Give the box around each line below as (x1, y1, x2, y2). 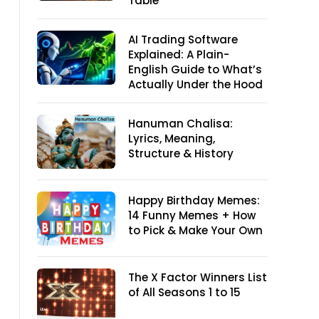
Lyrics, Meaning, (128, 131, 215, 146)
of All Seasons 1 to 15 (128, 285, 241, 300)
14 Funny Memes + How (128, 208, 256, 223)
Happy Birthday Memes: (128, 193, 260, 208)
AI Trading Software (128, 32, 238, 47)
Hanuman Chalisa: (128, 116, 233, 131)
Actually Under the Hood (128, 77, 263, 92)
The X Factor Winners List (128, 270, 267, 285)
